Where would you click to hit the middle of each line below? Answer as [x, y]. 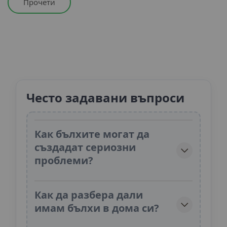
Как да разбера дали [89, 195]
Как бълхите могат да [92, 134]
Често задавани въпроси [105, 98]
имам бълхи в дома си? [97, 208]
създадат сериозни [85, 147]
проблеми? [64, 161]
